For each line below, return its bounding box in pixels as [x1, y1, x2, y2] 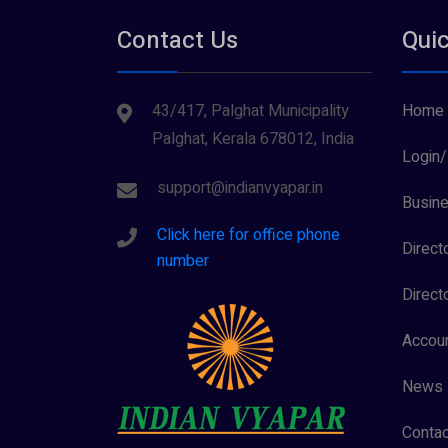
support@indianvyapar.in [157, 176, 323, 200]
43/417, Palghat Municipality [152, 99, 349, 123]
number [157, 249, 209, 273]
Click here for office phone [157, 223, 340, 247]
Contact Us [117, 23, 238, 58]
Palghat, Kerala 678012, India [152, 127, 354, 151]
